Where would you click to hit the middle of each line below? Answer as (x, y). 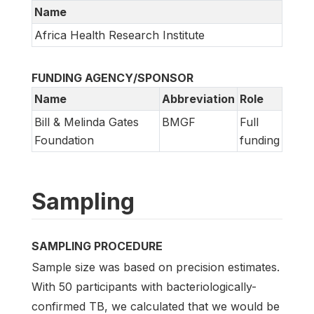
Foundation (64, 140)
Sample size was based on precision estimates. (156, 267)
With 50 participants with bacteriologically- (144, 287)
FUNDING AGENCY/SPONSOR (112, 77)
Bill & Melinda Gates (87, 122)
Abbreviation (198, 98)
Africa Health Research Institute (120, 35)
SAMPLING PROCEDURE (97, 246)
